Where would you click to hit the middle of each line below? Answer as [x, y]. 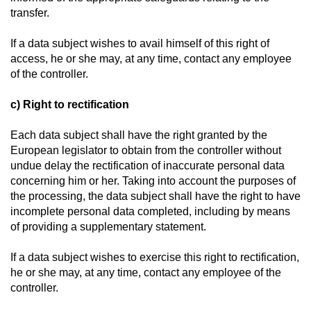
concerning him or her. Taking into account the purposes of [153, 181]
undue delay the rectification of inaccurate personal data [148, 166]
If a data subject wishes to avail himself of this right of [140, 43]
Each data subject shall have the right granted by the [139, 135]
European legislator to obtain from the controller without [146, 150]
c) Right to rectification [70, 104]
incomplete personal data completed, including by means [150, 211]
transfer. [30, 13]
